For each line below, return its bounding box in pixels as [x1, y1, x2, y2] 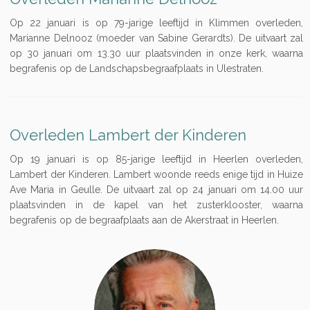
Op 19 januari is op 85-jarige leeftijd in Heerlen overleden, [10, 154, 303, 165]
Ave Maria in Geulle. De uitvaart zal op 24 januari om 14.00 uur [10, 184, 303, 195]
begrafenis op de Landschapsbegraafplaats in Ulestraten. [10, 63, 264, 74]
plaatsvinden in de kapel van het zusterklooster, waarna [10, 199, 303, 210]
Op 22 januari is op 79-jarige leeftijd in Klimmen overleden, [10, 17, 303, 28]
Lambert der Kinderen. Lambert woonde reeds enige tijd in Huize [10, 169, 303, 180]
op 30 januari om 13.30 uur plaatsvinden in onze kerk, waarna [10, 48, 303, 59]
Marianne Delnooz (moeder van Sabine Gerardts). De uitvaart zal [10, 33, 303, 44]
